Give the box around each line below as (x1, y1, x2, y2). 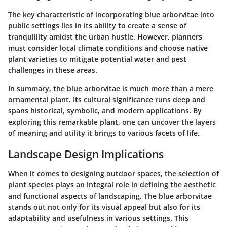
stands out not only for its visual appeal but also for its (8, 202, 200, 212)
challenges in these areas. (8, 65, 97, 75)
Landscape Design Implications (8, 147, 164, 162)
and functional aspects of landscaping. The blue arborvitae (8, 191, 212, 201)
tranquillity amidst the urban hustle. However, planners (8, 32, 202, 42)
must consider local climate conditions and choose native (8, 43, 208, 53)
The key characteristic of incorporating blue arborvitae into (8, 10, 214, 20)
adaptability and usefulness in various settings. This (8, 213, 188, 223)
